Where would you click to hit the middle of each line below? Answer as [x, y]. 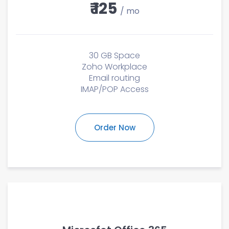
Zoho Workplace [114, 67]
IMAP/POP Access [114, 89]
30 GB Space [114, 55]
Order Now [114, 128]
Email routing [114, 78]
